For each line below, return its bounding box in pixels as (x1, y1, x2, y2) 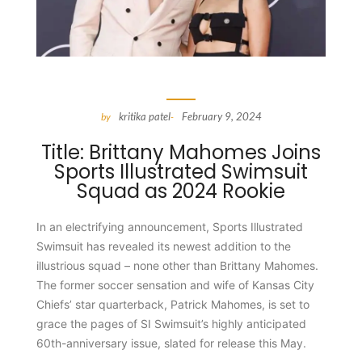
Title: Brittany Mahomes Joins (41, 138, 321, 166)
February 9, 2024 (181, 109, 262, 123)
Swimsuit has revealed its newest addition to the (36, 238, 291, 253)
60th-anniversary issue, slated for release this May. (36, 335, 306, 350)
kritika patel (118, 109, 170, 123)
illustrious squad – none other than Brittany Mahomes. (36, 258, 318, 272)
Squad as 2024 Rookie (77, 177, 285, 204)
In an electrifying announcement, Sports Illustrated (36, 219, 303, 234)
